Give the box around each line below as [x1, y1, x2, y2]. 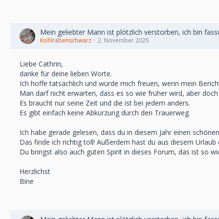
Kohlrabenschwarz [40, 36, 91, 44]
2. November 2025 [98, 36, 149, 44]
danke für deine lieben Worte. [20, 69, 112, 78]
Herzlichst [20, 167, 50, 176]
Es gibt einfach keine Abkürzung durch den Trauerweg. [20, 108, 190, 117]
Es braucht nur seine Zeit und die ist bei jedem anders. [20, 98, 190, 108]
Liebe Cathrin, [20, 59, 63, 68]
